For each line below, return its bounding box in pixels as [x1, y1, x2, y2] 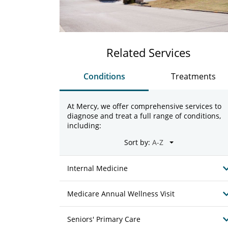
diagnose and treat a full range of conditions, [67, 111, 221, 121]
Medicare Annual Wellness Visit [67, 189, 175, 198]
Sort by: [124, 137, 150, 147]
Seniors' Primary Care [67, 214, 140, 224]
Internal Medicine [67, 163, 128, 173]
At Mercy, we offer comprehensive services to [67, 101, 221, 111]
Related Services [106, 45, 191, 60]
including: [67, 121, 101, 130]
